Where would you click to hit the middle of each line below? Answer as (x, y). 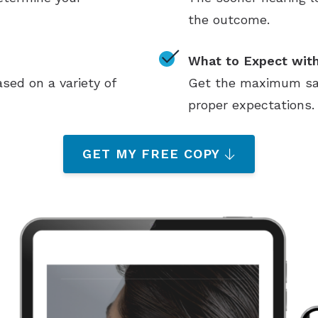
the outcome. (229, 20)
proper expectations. (251, 105)
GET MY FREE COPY (151, 154)
